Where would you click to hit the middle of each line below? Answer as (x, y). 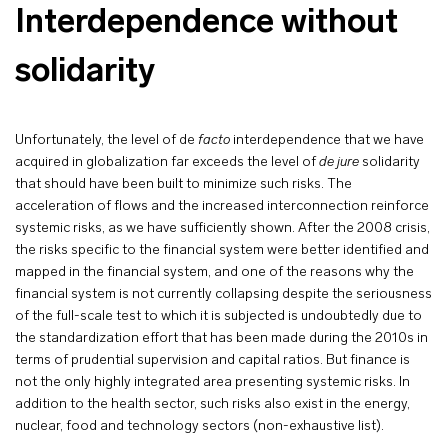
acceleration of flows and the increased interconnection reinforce (222, 206)
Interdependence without (206, 23)
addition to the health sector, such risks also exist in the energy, (212, 404)
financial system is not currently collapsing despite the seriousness (223, 294)
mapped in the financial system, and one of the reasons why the (214, 272)
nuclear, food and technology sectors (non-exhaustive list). (199, 426)
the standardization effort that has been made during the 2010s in (221, 338)
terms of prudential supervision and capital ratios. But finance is (212, 360)
